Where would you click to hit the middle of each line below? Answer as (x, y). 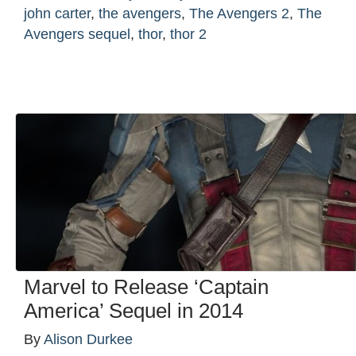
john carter (57, 14)
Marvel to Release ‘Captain (146, 287)
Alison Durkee (88, 340)
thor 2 (188, 35)
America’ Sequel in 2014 (133, 311)
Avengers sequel (77, 35)
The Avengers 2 (239, 14)
